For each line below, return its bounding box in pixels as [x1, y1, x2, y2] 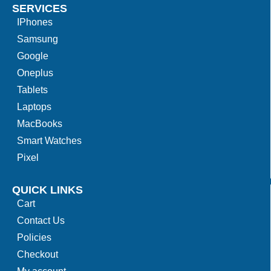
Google [17, 51, 48, 61]
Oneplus [17, 68, 53, 78]
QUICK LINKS [12, 184, 83, 196]
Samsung [17, 34, 58, 44]
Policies [17, 232, 51, 243]
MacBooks [17, 119, 62, 129]
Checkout [17, 249, 58, 260]
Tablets [17, 85, 48, 95]
